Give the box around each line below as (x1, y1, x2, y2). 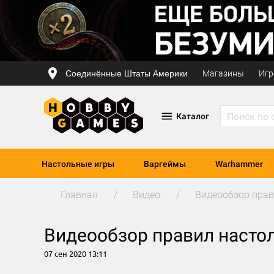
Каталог (176, 111, 209, 121)
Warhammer (215, 159, 263, 169)
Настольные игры (42, 159, 114, 169)
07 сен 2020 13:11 (44, 248, 107, 259)
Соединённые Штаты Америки (65, 68, 188, 78)
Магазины (202, 68, 244, 78)
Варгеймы (144, 159, 186, 169)
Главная (61, 189, 98, 201)
